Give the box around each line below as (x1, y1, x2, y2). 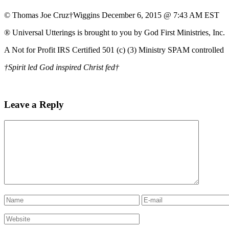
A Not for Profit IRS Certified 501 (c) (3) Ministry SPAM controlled (4, 45, 224, 55)
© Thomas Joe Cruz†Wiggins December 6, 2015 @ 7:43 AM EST (4, 11, 219, 20)
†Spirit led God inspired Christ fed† (4, 63, 119, 72)
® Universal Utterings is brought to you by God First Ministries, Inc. (4, 28, 225, 37)
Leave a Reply (4, 99, 64, 110)
